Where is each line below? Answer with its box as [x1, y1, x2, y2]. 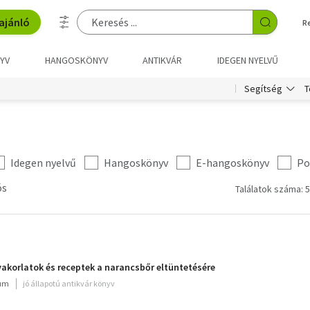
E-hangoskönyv [196, 156, 269, 170]
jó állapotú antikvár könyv [23, 278, 115, 289]
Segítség [244, 82, 282, 95]
